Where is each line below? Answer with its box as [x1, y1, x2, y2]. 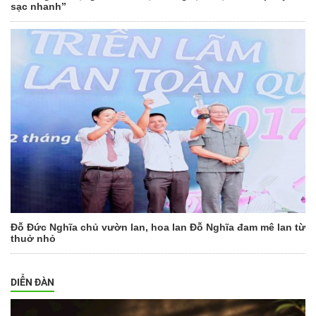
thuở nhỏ [11, 233, 56, 245]
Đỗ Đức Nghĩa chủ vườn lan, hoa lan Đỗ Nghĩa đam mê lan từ [11, 221, 305, 233]
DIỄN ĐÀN [11, 276, 54, 288]
